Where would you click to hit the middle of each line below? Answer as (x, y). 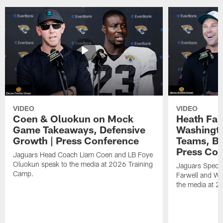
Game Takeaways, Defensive (79, 130)
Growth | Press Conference (76, 141)
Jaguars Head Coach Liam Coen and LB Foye (83, 155)
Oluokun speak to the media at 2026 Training (83, 164)
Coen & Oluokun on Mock (73, 119)
